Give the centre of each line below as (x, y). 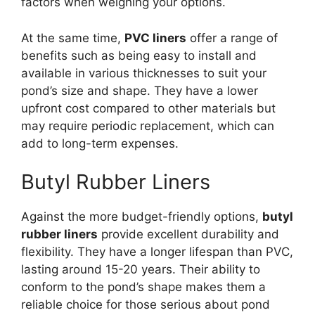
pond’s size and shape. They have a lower (140, 90)
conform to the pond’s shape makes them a (143, 287)
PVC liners (155, 38)
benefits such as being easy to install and (139, 55)
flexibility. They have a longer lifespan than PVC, (157, 252)
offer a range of (232, 38)
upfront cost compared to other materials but (148, 108)
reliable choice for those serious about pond (146, 305)
